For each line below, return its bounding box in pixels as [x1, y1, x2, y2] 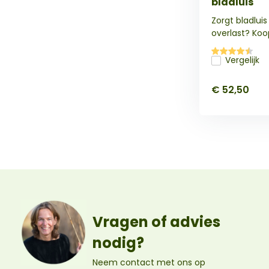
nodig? [92, 233, 144, 253]
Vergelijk [225, 54, 259, 66]
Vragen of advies [92, 212, 220, 232]
